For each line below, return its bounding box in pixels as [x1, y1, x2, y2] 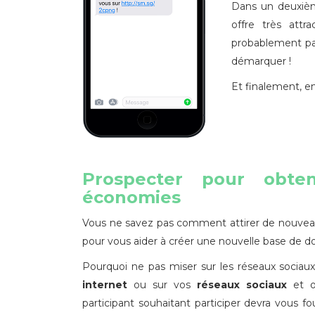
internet [82, 278, 127, 291]
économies [82, 187, 181, 207]
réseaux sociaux [196, 278, 287, 291]
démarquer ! [231, 55, 291, 67]
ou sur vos [127, 278, 197, 291]
